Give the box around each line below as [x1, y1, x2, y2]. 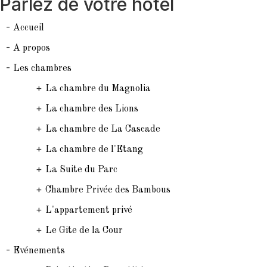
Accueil [13, 23, 44, 33]
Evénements [13, 246, 65, 256]
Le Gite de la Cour [45, 226, 123, 235]
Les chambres [13, 64, 72, 73]
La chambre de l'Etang [45, 145, 143, 154]
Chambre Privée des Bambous [45, 185, 170, 195]
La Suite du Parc [45, 165, 117, 175]
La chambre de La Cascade [45, 125, 160, 134]
